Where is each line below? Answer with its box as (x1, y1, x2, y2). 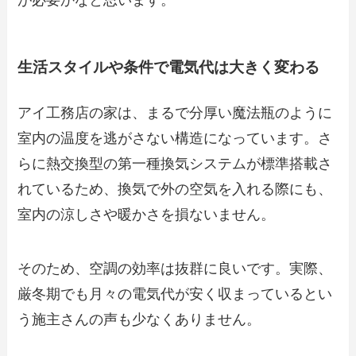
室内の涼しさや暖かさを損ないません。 (17, 207, 276, 223)
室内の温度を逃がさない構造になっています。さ (17, 130, 333, 147)
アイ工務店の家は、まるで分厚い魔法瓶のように (17, 105, 333, 122)
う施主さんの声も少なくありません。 (17, 311, 261, 328)
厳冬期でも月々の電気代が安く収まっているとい (17, 286, 333, 303)
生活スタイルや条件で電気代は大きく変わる (17, 59, 320, 76)
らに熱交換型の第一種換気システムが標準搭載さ (17, 156, 333, 172)
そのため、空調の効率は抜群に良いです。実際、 (17, 261, 333, 277)
